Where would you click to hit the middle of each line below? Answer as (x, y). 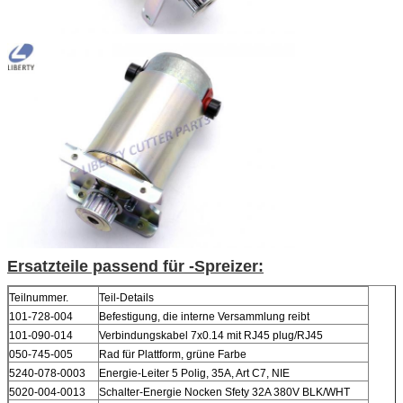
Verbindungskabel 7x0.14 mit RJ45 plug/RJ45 (211, 336)
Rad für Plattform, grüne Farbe (173, 355)
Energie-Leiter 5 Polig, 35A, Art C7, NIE (194, 374)
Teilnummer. (39, 298)
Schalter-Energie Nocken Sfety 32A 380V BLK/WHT (224, 393)
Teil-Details (126, 298)
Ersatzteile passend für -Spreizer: (135, 267)
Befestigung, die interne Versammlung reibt (204, 317)
